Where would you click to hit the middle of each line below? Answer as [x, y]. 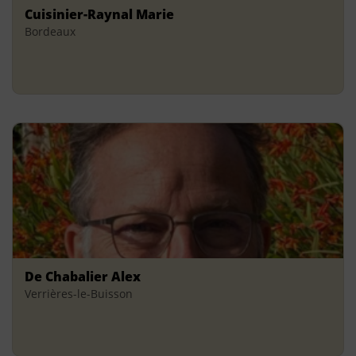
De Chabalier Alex [83, 276]
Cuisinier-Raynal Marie [99, 15]
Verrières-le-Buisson [79, 293]
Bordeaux [50, 32]
